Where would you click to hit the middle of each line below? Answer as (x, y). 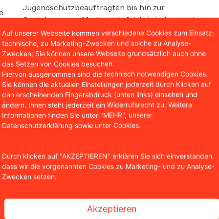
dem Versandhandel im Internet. (82, 32)
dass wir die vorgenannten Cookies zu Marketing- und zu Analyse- (108, 166)
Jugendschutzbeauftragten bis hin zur (94, 7)
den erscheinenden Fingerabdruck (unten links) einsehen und (100, 94)
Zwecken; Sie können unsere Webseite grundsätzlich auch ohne (104, 53)
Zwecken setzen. (29, 176)
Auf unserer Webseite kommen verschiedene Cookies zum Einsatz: (108, 33)
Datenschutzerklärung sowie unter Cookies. (71, 125)
